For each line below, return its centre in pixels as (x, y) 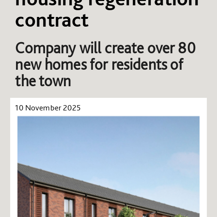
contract (52, 19)
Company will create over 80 (105, 48)
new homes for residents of (99, 64)
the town (43, 81)
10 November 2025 (48, 107)
